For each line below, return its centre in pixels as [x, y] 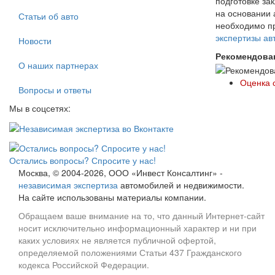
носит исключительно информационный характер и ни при [137, 227]
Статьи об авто [48, 16]
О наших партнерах [58, 65]
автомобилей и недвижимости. [181, 184]
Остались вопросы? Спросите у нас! [83, 160]
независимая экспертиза [68, 184]
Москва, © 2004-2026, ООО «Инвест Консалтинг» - [121, 172]
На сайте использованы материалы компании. [112, 197]
